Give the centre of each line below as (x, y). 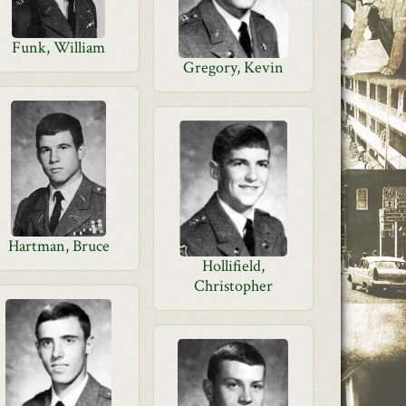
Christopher (233, 286)
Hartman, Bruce (58, 246)
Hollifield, (233, 266)
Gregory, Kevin (233, 68)
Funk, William (59, 48)
